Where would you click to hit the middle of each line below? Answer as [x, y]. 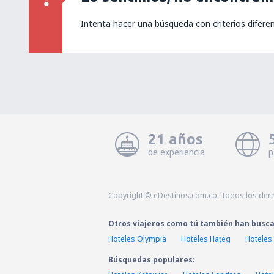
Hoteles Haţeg [206, 239]
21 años [175, 139]
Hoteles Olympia [137, 239]
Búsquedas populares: [152, 260]
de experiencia [176, 152]
